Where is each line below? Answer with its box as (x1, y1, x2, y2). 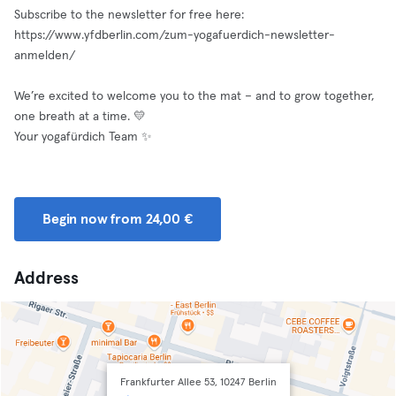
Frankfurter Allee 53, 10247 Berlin (119, 377, 277, 388)
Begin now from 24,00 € (42, 212, 193, 226)
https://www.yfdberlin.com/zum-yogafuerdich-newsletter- (14, 29, 335, 42)
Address (14, 270, 79, 287)
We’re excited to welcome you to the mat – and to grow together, (14, 90, 374, 103)
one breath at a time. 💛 (14, 110, 146, 123)
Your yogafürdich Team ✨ (14, 131, 152, 143)
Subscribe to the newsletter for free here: (14, 9, 244, 21)
